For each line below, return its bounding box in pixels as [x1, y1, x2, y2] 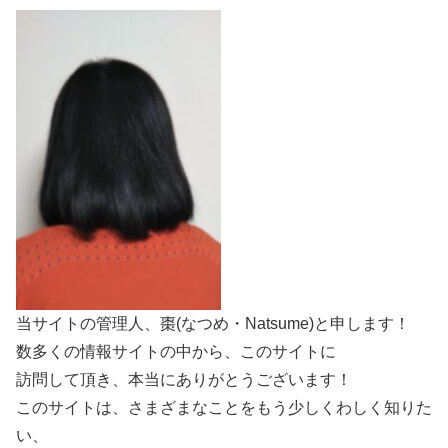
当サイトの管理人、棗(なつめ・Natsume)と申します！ [16, 314, 410, 332]
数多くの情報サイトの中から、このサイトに [16, 342, 336, 360]
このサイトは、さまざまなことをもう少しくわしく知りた [16, 398, 432, 416]
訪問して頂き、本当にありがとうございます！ [16, 370, 352, 388]
